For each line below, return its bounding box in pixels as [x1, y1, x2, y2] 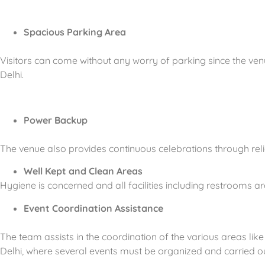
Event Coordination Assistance [24, 202, 163, 214]
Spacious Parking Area [24, 26, 126, 38]
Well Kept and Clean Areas [24, 165, 143, 177]
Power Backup [24, 114, 88, 126]
